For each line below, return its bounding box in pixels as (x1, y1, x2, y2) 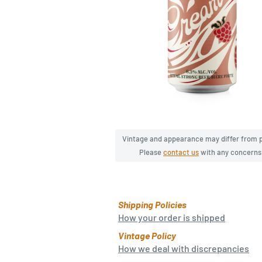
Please (139, 147, 163, 157)
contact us (163, 147, 199, 157)
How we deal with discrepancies (118, 243, 249, 254)
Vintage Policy (118, 230, 176, 242)
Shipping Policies (118, 199, 187, 211)
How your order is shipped (118, 212, 225, 223)
